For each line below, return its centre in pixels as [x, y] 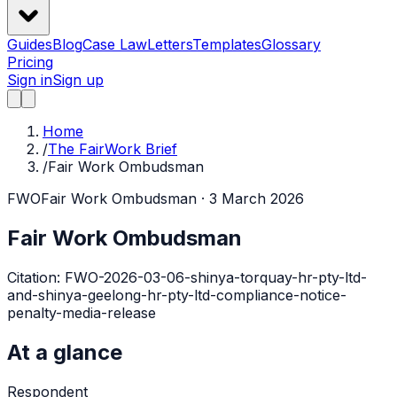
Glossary [291, 45]
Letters [170, 45]
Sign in [30, 80]
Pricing [30, 62]
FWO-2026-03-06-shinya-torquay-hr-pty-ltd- [216, 278]
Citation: [36, 278]
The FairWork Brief [113, 149]
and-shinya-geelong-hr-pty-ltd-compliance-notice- [177, 296]
